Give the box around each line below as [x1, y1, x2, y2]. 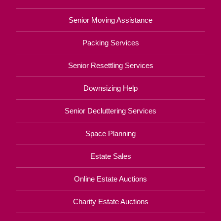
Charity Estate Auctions [73, 197, 148, 206]
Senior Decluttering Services [65, 106, 156, 115]
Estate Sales [90, 151, 131, 160]
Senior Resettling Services [68, 61, 153, 70]
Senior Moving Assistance [69, 15, 152, 24]
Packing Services [82, 38, 139, 47]
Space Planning [85, 129, 136, 138]
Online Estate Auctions [74, 174, 147, 183]
